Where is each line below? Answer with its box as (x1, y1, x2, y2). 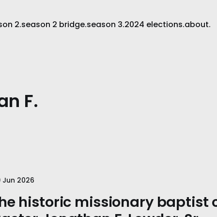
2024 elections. (124, 18, 185, 30)
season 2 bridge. (21, 18, 87, 30)
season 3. (87, 18, 125, 30)
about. (185, 18, 211, 30)
